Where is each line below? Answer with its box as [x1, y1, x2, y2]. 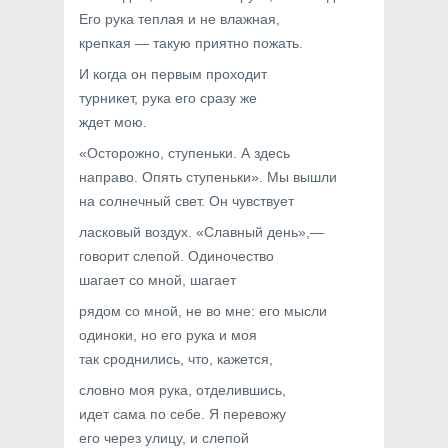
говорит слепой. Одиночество [79, 248, 274, 264]
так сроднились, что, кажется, [79, 351, 273, 367]
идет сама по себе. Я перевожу [79, 406, 286, 422]
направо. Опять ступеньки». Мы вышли [79, 169, 337, 185]
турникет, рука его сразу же [79, 90, 257, 106]
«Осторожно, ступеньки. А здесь [79, 145, 290, 161]
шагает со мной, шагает [79, 272, 236, 288]
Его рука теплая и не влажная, [79, 11, 280, 27]
